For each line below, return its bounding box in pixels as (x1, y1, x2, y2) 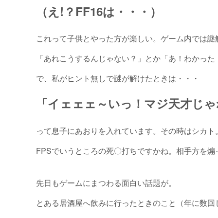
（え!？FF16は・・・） (36, 3, 162, 20)
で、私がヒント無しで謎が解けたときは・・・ (36, 73, 200, 84)
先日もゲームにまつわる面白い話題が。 (36, 177, 177, 188)
